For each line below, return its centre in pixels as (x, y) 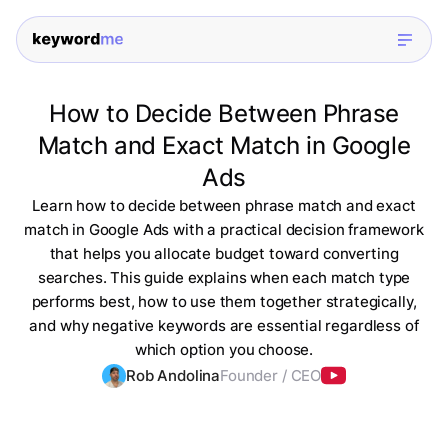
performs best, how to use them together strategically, (224, 302)
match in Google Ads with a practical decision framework (224, 230)
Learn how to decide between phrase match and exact (224, 206)
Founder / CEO (271, 376)
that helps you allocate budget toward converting (224, 254)
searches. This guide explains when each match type (224, 278)
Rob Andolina (173, 376)
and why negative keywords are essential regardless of (224, 326)
